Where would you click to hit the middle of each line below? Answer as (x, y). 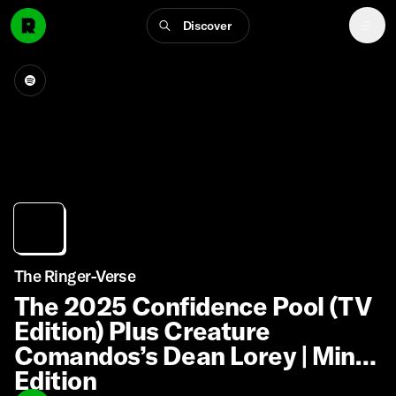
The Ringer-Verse (75, 276)
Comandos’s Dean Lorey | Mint (190, 355)
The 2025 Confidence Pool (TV (194, 306)
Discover (207, 25)
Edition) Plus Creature (142, 331)
